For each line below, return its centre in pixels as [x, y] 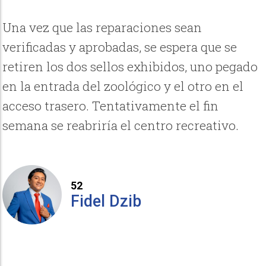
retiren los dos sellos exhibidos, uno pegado [130, 67]
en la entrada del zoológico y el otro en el [123, 86]
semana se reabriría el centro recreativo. [121, 126]
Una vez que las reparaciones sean [102, 28]
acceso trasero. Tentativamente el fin [111, 106]
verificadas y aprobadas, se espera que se [120, 47]
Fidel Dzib [106, 201]
